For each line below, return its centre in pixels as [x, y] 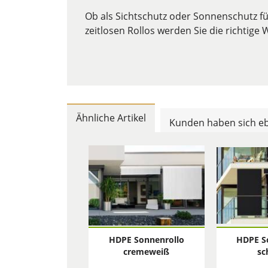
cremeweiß [147, 252]
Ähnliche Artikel [111, 118]
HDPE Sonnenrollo [146, 240]
